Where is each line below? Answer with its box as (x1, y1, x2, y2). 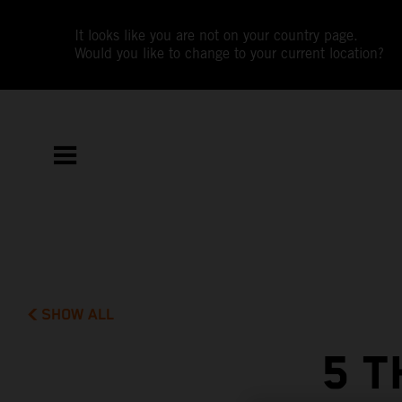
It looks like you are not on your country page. (74, 27, 359, 44)
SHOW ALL (41, 305, 115, 324)
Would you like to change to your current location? (74, 45, 385, 62)
